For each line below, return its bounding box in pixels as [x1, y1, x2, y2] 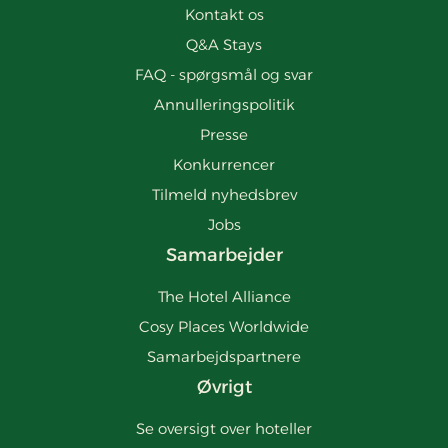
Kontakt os [184, 4, 264, 24]
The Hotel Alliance [157, 286, 291, 306]
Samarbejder [165, 243, 283, 266]
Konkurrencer [173, 154, 275, 174]
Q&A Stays [186, 34, 262, 54]
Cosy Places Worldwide [139, 316, 309, 336]
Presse [200, 124, 248, 144]
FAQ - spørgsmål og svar [135, 64, 313, 84]
